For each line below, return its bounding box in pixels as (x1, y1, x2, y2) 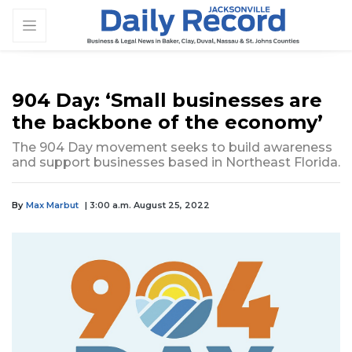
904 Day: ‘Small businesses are (12, 89, 322, 112)
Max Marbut (26, 200, 79, 211)
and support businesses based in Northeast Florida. (12, 155, 340, 170)
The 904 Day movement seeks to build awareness (12, 140, 332, 156)
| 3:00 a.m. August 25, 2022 (85, 200, 210, 211)
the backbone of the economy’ (12, 111, 323, 134)
